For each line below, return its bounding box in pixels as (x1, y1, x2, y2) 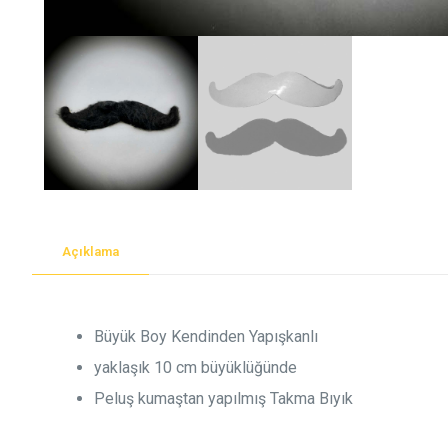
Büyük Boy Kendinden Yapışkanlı (94, 326, 319, 346)
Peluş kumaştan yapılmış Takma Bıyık (94, 388, 354, 408)
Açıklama (62, 243, 119, 259)
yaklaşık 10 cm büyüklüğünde (94, 357, 298, 377)
